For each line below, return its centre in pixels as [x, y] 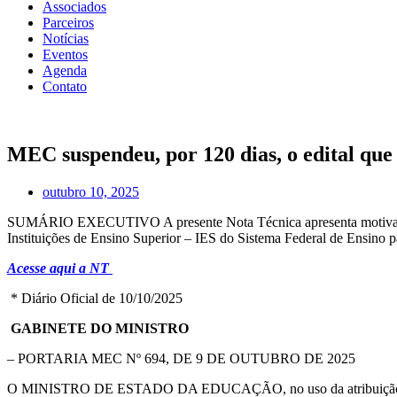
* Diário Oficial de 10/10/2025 [97, 298]
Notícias [66, 38]
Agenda [65, 70]
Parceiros [68, 22]
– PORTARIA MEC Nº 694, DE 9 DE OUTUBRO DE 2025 [181, 358]
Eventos [65, 54]
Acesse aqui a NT [60, 268]
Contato [65, 86]
